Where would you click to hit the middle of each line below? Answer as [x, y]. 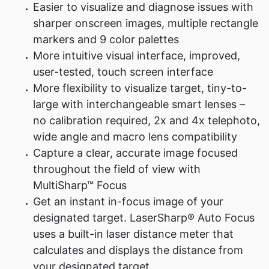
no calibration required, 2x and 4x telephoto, [147, 120]
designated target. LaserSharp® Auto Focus [144, 218]
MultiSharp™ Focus [80, 185]
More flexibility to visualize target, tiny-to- [140, 88]
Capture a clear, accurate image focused [135, 153]
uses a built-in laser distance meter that [133, 234]
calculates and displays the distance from [138, 250]
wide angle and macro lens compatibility [135, 137]
